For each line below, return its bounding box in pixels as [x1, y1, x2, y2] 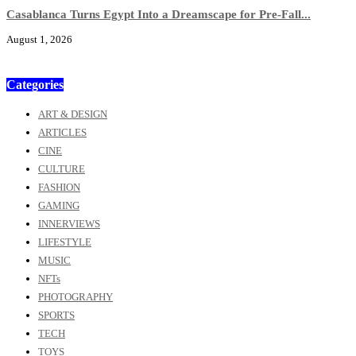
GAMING [38, 199, 79, 211]
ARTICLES [38, 126, 87, 138]
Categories [6, 78, 64, 92]
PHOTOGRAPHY [38, 290, 113, 303]
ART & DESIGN [38, 107, 107, 120]
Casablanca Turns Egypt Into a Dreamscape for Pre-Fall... [6, 7, 311, 21]
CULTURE [38, 162, 85, 175]
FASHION [38, 180, 80, 193]
